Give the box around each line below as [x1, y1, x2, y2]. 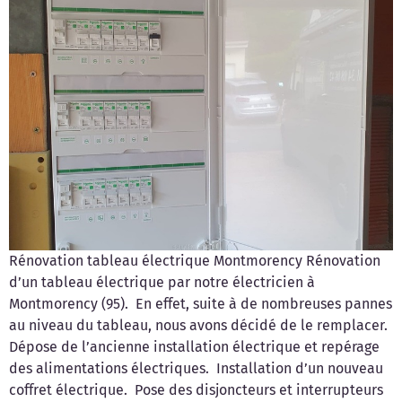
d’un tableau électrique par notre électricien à [9, 273, 315, 291]
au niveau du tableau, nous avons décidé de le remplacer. [9, 316, 391, 334]
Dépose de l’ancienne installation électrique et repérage [9, 337, 380, 355]
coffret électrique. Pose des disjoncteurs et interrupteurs [9, 380, 383, 398]
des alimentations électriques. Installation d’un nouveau [9, 359, 383, 377]
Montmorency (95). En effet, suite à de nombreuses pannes [9, 294, 392, 312]
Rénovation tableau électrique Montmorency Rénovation [9, 251, 380, 269]
